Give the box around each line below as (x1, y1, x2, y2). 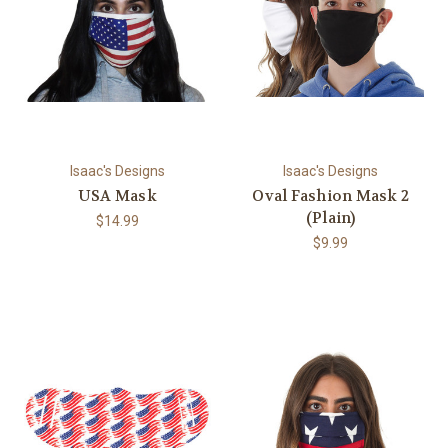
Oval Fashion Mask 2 (252, 185, 410, 206)
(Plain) (305, 207, 356, 228)
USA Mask (77, 185, 157, 206)
